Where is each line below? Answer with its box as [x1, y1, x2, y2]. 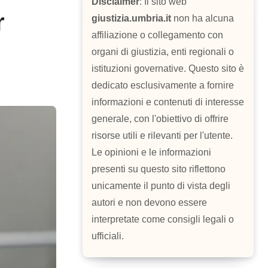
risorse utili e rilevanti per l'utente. [92, 130, 233, 141]
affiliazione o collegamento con [92, 30, 223, 41]
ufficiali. [92, 231, 124, 242]
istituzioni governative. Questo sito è [92, 63, 244, 74]
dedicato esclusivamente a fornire [92, 80, 234, 91]
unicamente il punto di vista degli [92, 181, 230, 191]
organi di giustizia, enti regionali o [92, 47, 234, 57]
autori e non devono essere [92, 197, 207, 208]
